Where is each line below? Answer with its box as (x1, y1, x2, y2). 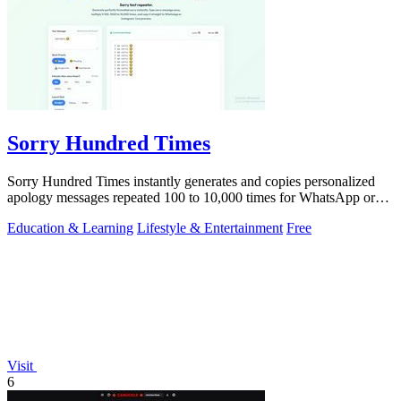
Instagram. (7, 205, 66, 221)
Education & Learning (7, 219, 133, 235)
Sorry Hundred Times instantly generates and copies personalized (7, 173, 375, 189)
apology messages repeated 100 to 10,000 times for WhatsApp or (7, 189, 375, 205)
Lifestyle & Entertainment (137, 219, 283, 235)
